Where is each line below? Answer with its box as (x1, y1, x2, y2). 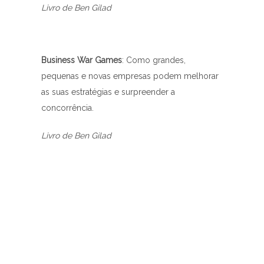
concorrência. (41, 103, 94, 113)
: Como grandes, (122, 55, 186, 65)
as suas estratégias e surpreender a (41, 87, 175, 97)
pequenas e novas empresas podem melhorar (41, 71, 219, 81)
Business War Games (41, 55, 122, 65)
